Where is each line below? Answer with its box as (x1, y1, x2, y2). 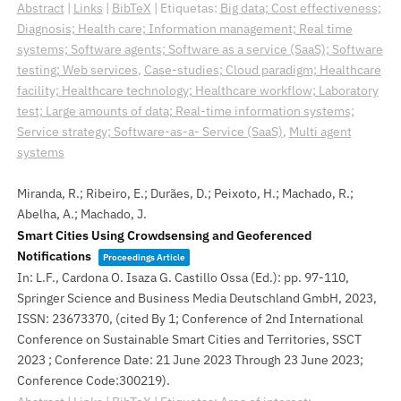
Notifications (16, 248, 91, 264)
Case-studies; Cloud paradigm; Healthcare (143, 62, 381, 78)
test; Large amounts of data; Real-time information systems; (16, 103, 354, 119)
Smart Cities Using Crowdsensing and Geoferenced (16, 227, 311, 243)
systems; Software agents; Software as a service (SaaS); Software (16, 41, 383, 57)
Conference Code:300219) (16, 372, 166, 388)
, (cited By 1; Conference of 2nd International (108, 311, 363, 327)
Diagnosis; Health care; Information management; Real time (16, 21, 353, 37)
